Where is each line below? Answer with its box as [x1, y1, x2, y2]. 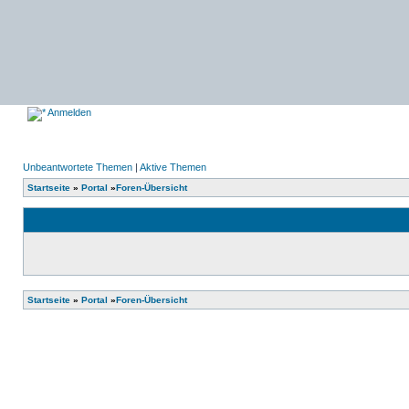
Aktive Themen [140, 162, 206, 173]
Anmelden [46, 107, 91, 118]
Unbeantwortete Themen [23, 162, 132, 173]
